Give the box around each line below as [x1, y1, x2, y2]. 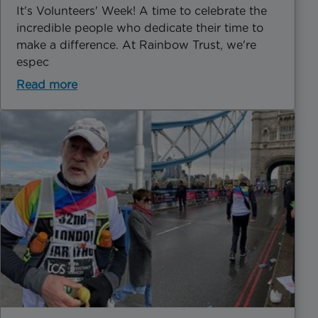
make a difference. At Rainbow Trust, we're [16, 38, 256, 52]
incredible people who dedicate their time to [16, 21, 263, 35]
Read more [16, 77, 77, 92]
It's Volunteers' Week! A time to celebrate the [16, 4, 267, 18]
